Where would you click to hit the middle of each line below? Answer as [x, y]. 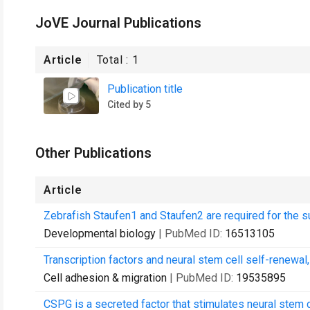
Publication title [145, 89]
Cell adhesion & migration [105, 278]
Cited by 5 [129, 104]
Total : [115, 60]
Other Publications [93, 153]
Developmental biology [100, 234]
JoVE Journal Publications [118, 23]
